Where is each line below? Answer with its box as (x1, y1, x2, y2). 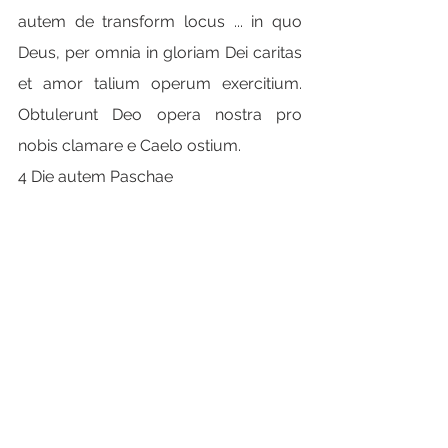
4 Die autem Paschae (18, 167, 173, 186)
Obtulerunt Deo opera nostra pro (18, 105, 302, 124)
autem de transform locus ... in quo (18, 12, 302, 31)
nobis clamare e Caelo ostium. (18, 136, 241, 155)
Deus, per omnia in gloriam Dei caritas (18, 43, 302, 62)
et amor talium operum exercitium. (18, 74, 302, 93)
